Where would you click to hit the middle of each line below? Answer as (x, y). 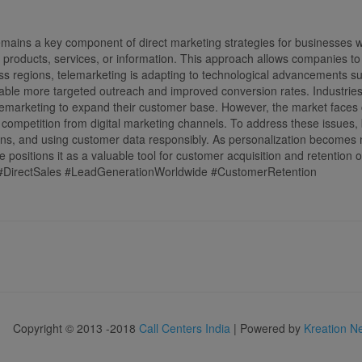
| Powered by (267, 328)
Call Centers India (185, 328)
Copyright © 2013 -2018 (76, 328)
